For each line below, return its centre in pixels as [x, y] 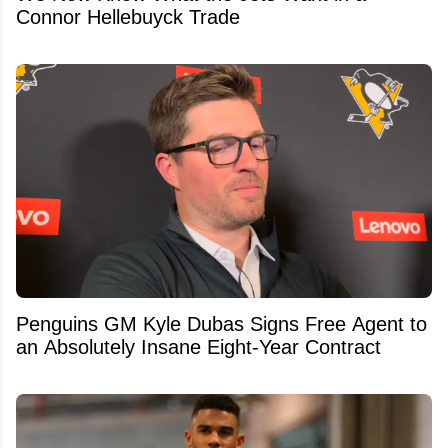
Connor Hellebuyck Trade [128, 17]
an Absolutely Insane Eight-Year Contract [198, 347]
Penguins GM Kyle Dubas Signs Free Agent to [221, 324]
